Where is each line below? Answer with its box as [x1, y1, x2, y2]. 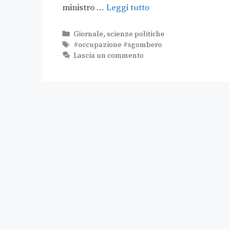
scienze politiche [106, 30, 165, 39]
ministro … [62, 2, 106, 14]
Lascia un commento [73, 51, 144, 61]
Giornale [73, 30, 103, 39]
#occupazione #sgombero [73, 40, 162, 50]
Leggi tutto [106, 2, 149, 14]
